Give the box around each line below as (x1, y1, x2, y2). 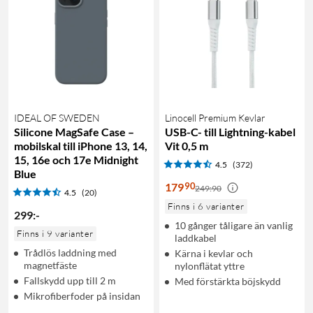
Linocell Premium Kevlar (165, 111, 265, 124)
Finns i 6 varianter (168, 200, 245, 212)
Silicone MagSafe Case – (14, 124, 134, 138)
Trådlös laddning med (24, 246, 117, 259)
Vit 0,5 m (165, 138, 208, 152)
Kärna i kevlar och (175, 247, 253, 259)
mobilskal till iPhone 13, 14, (14, 138, 147, 152)
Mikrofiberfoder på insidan (24, 289, 140, 302)
